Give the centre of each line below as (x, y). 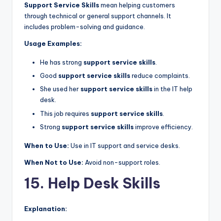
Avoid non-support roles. (122, 162)
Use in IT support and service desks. (125, 145)
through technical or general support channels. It (98, 16)
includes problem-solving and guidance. (85, 27)
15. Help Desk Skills (92, 183)
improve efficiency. (163, 127)
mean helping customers (137, 5)
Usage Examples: (53, 44)
